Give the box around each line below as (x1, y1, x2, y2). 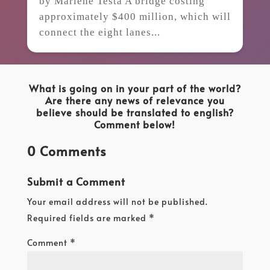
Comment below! (94, 117, 176, 131)
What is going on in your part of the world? (28, 81, 241, 95)
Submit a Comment (27, 174, 125, 189)
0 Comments (27, 142, 106, 160)
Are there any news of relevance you (45, 93, 225, 107)
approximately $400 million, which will (39, 10, 231, 22)
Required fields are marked (27, 212, 149, 224)
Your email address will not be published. (27, 195, 208, 207)
